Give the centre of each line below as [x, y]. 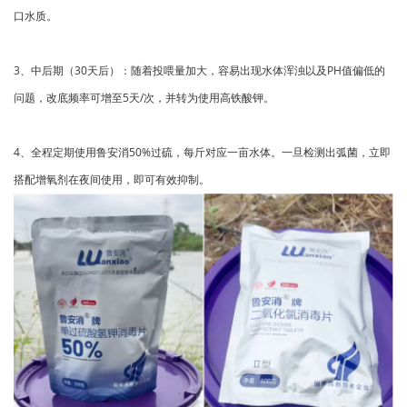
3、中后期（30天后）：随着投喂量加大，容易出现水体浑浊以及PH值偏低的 [199, 71]
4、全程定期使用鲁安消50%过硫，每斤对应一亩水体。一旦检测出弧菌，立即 [202, 153]
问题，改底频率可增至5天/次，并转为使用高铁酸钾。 [144, 98]
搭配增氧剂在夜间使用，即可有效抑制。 [112, 180]
